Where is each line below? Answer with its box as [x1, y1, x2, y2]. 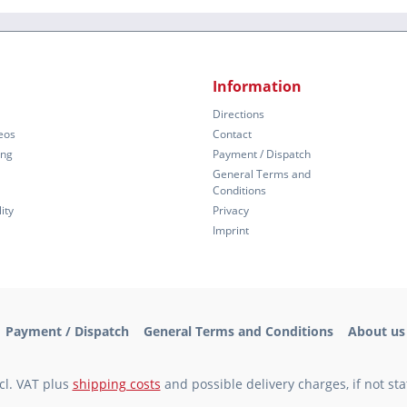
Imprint [213, 223, 249, 239]
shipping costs [72, 375, 161, 393]
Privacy [213, 203, 249, 219]
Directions [213, 106, 264, 123]
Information [213, 76, 302, 97]
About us [348, 323, 405, 341]
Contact [213, 126, 252, 143]
